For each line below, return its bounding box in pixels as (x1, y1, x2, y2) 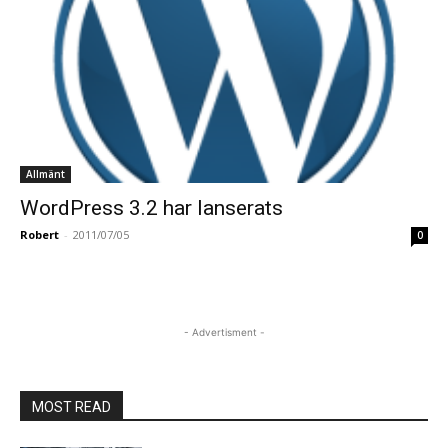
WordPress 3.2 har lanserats (20, 196, 283, 221)
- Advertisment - (183, 326, 265, 339)
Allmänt (26, 167, 65, 182)
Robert (20, 227, 59, 243)
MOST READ (32, 399, 111, 416)
